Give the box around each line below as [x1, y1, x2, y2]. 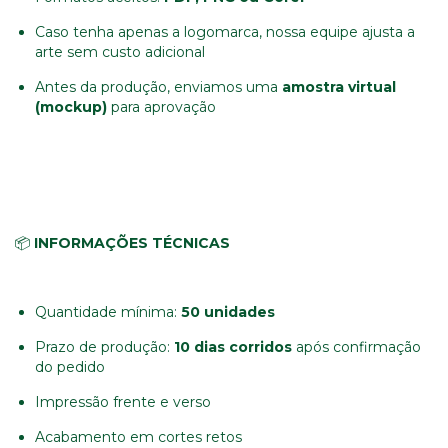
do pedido [35, 357, 105, 376]
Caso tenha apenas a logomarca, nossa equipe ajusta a [35, 22, 415, 41]
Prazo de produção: [35, 337, 174, 356]
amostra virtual [282, 77, 396, 96]
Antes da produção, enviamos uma [35, 77, 282, 96]
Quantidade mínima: [35, 302, 181, 321]
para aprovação [107, 97, 216, 116]
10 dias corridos [174, 337, 292, 356]
